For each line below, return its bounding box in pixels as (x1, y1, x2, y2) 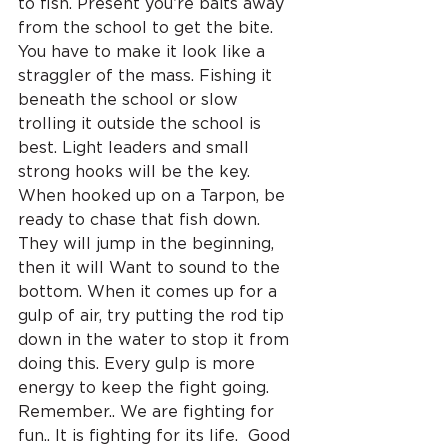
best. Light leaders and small (18, 138, 254, 157)
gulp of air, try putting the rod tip (18, 306, 289, 325)
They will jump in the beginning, (18, 234, 279, 253)
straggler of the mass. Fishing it (18, 66, 277, 85)
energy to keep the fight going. (18, 378, 274, 397)
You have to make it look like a (18, 42, 270, 61)
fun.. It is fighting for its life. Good (18, 426, 295, 445)
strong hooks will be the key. (18, 162, 255, 181)
